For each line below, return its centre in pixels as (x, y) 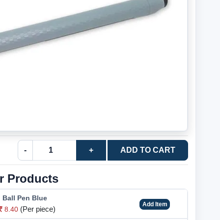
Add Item (155, 205)
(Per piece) (38, 209)
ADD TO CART (148, 150)
